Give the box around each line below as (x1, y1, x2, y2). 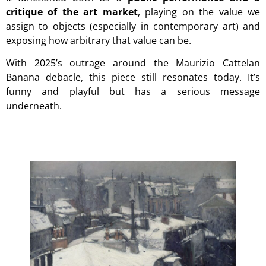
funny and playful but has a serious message (6, 85, 260, 99)
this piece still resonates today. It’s (83, 71, 260, 84)
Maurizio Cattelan (176, 56, 261, 70)
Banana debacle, (6, 71, 83, 84)
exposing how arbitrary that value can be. (6, 33, 191, 47)
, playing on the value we (137, 5, 261, 18)
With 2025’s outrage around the (6, 56, 176, 70)
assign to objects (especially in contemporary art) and (6, 19, 260, 33)
